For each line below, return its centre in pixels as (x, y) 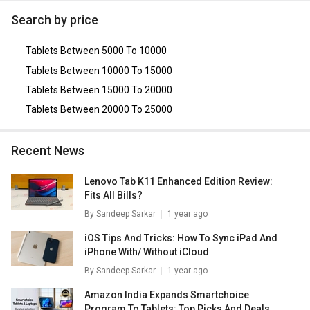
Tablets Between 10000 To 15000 (99, 70)
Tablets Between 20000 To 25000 (99, 110)
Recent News (52, 151)
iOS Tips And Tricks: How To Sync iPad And (181, 238)
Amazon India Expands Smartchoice (167, 295)
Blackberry (239, 12)
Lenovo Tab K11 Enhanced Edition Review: (179, 182)
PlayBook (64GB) (73, 26)
